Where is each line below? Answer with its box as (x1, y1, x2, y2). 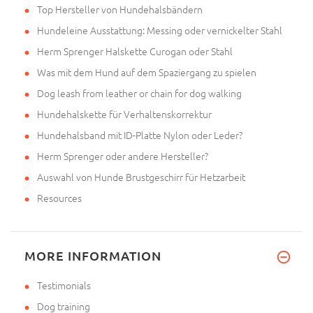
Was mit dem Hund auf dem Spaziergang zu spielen (37, 65, 256, 80)
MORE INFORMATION (24, 247, 161, 264)
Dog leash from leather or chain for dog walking (37, 86, 242, 101)
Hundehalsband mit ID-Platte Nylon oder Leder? (37, 128, 242, 143)
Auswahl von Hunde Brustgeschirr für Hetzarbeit (37, 170, 245, 184)
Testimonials (37, 278, 91, 293)
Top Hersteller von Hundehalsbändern (37, 2, 203, 17)
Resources (37, 191, 82, 205)
